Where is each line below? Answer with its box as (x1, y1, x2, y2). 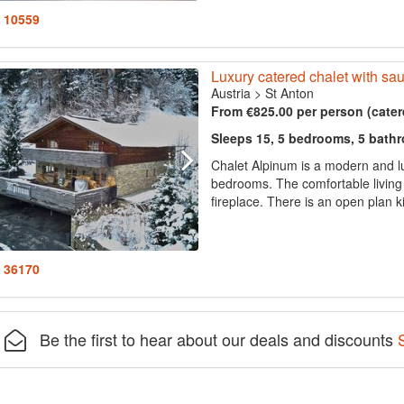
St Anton (264, 83, 314, 102)
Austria (210, 83, 251, 102)
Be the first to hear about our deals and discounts (26, 326, 399, 351)
